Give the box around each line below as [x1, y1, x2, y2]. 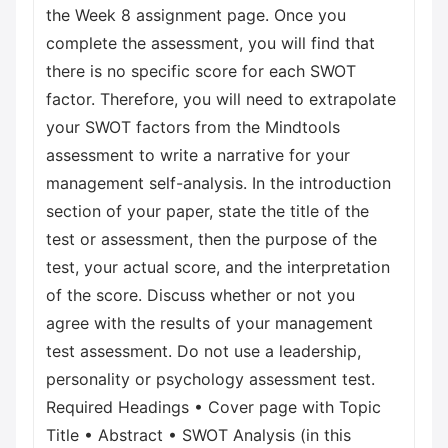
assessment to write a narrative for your [46, 145, 350, 165]
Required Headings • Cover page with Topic [46, 397, 381, 417]
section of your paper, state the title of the [46, 201, 369, 221]
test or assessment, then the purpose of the [46, 229, 377, 249]
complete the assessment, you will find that [46, 33, 375, 53]
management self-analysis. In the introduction [46, 173, 391, 193]
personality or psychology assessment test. [46, 369, 375, 389]
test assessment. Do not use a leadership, [46, 341, 361, 361]
